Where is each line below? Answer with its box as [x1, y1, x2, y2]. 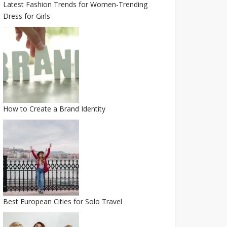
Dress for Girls [3, 11, 50, 21]
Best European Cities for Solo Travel [3, 197, 122, 206]
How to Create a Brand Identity [3, 104, 105, 113]
